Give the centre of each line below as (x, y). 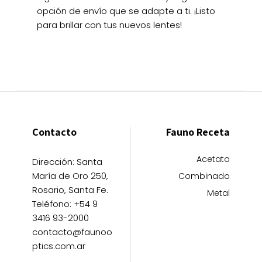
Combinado (204, 176)
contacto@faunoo (72, 232)
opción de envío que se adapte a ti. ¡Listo (126, 11)
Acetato (213, 159)
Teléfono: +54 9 (65, 204)
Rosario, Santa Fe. (70, 189)
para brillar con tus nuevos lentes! (109, 25)
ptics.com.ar (59, 246)
